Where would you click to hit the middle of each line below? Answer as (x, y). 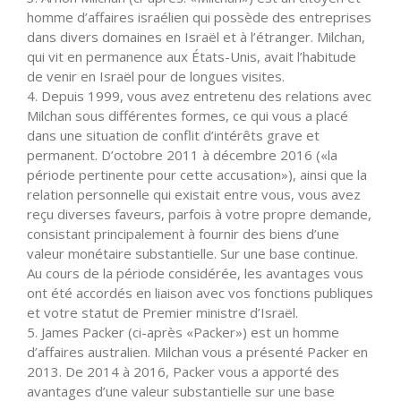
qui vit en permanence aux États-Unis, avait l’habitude (192, 56)
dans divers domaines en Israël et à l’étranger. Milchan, (196, 36)
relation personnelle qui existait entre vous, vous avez (194, 194)
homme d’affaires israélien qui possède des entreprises (199, 17)
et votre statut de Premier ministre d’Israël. (162, 312)
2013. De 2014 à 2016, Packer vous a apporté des (183, 371)
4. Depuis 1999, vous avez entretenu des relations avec (199, 95)
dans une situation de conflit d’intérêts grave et (173, 135)
